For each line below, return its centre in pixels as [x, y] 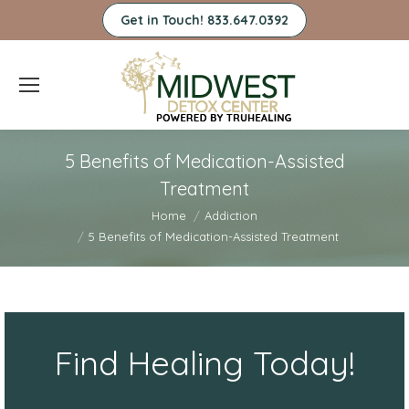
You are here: [62, 214]
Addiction [231, 215]
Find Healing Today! [204, 363]
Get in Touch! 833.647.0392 [204, 20]
